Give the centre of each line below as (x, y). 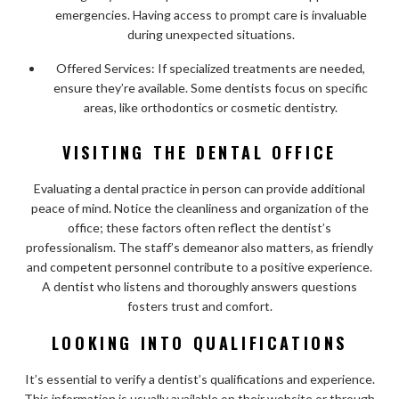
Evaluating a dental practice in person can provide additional (199, 188)
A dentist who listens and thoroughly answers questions (199, 286)
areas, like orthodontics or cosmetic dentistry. (211, 107)
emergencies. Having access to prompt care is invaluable (211, 14)
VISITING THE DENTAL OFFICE (199, 152)
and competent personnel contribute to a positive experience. (199, 266)
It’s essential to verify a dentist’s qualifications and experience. (199, 379)
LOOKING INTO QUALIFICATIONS (199, 342)
